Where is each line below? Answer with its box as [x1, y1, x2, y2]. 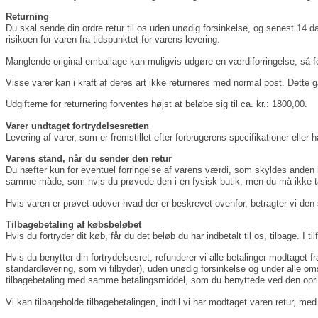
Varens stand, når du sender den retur [6, 153, 172, 165]
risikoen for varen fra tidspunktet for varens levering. [6, 34, 220, 45]
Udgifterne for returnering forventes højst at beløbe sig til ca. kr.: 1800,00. [6, 99, 307, 110]
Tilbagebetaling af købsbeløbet [6, 219, 141, 230]
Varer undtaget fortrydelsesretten [6, 120, 149, 131]
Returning [6, 11, 49, 23]
